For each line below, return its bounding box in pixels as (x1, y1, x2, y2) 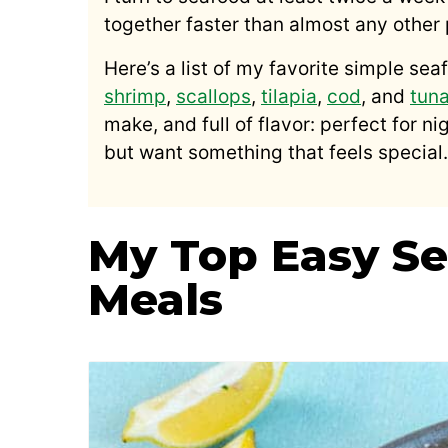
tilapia (261, 84, 317, 108)
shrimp (104, 84, 166, 108)
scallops (176, 84, 251, 108)
